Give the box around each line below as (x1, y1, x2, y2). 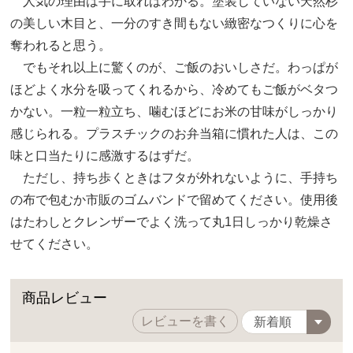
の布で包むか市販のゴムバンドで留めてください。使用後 (10, 192, 339, 206)
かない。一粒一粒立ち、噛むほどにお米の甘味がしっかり (10, 104, 339, 118)
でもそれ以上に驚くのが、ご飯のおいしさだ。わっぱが (10, 60, 339, 74)
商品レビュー (22, 289, 108, 306)
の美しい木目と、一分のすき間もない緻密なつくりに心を (10, 16, 339, 30)
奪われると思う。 (10, 38, 112, 52)
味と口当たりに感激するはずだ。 (10, 148, 200, 162)
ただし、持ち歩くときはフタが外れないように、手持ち (10, 170, 339, 184)
